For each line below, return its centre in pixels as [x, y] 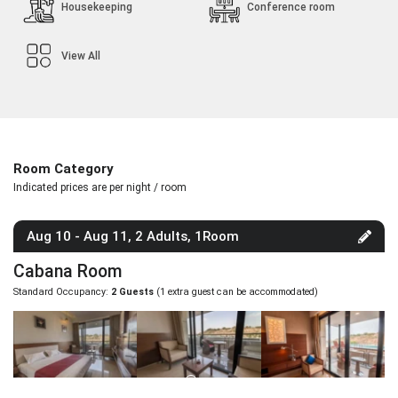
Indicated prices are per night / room [100, 188]
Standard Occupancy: [62, 292]
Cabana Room [68, 272]
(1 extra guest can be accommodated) [236, 292]
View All [81, 56]
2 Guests [132, 292]
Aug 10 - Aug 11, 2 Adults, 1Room [133, 237]
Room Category [64, 169]
